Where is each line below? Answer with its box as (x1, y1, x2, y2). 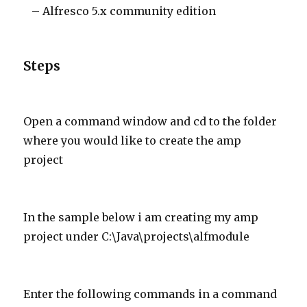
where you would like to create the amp (23, 134, 242, 147)
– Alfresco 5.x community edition (23, 4, 217, 18)
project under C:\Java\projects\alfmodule (23, 230, 250, 243)
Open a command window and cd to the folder (23, 114, 278, 128)
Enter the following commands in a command (23, 287, 278, 301)
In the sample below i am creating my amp (23, 210, 259, 224)
